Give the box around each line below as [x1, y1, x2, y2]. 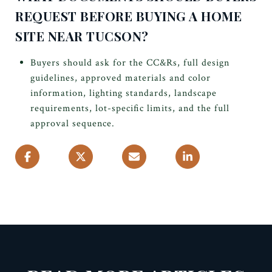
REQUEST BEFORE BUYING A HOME [15, 7, 242, 24]
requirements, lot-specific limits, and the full [30, 101, 229, 115]
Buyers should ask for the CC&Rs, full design [30, 56, 229, 69]
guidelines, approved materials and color [30, 71, 211, 84]
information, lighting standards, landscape [30, 86, 217, 100]
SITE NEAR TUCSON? [15, 27, 149, 44]
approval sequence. [30, 117, 115, 130]
